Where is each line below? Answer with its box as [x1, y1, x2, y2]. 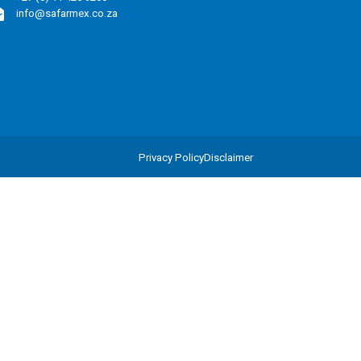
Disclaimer [203, 151, 253, 164]
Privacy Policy [138, 151, 204, 164]
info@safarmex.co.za [15, 6, 118, 19]
